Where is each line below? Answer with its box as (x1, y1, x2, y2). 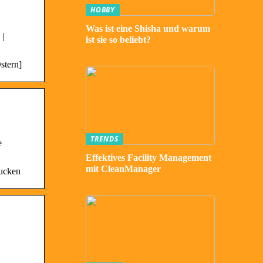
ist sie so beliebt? (86, 35, 151, 45)
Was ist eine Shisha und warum (86, 23, 210, 33)
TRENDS (90, 134, 119, 144)
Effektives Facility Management (86, 153, 211, 163)
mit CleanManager (86, 164, 161, 174)
